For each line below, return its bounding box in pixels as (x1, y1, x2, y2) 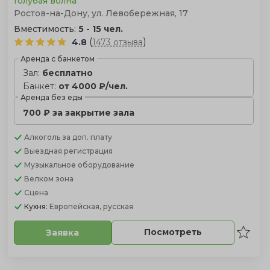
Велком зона (24, 174, 74, 183)
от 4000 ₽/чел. (58, 80, 128, 92)
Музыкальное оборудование (24, 160, 134, 169)
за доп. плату (61, 132, 112, 142)
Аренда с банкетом (20, 54, 95, 63)
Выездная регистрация (24, 146, 113, 155)
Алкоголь (24, 132, 62, 142)
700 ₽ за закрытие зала (22, 107, 134, 118)
